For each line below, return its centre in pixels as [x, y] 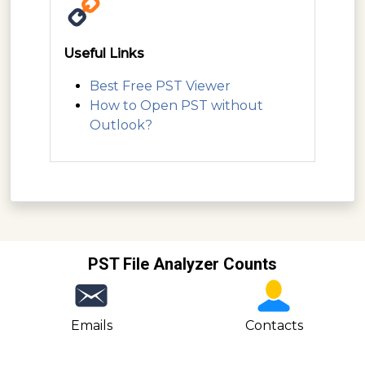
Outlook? [121, 125]
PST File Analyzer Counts [182, 264]
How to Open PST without [176, 105]
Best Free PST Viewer [160, 86]
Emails [91, 325]
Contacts [274, 325]
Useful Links [104, 53]
